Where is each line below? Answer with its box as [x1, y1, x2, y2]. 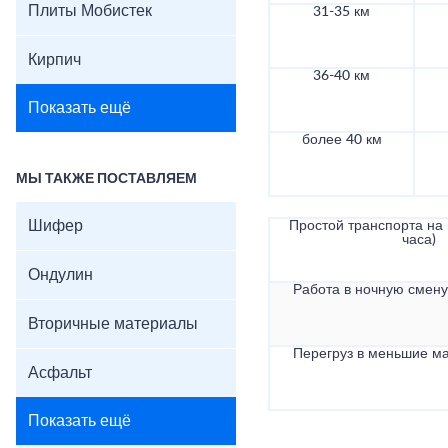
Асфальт [28, 365, 92, 381]
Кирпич [28, 52, 81, 68]
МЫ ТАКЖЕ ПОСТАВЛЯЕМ [16, 172, 197, 186]
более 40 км [301, 133, 382, 148]
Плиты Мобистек [28, 3, 152, 19]
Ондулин [28, 267, 93, 283]
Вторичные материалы [28, 316, 198, 332]
